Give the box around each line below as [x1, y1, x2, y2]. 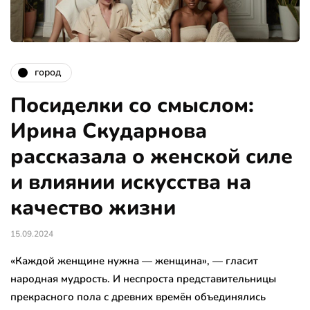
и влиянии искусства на [10, 167, 251, 197]
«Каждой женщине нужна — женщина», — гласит [10, 253, 258, 268]
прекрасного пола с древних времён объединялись [10, 289, 266, 304]
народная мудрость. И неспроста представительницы [10, 271, 276, 286]
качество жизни [10, 193, 176, 222]
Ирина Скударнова [10, 116, 207, 145]
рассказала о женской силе [10, 142, 293, 171]
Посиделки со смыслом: [10, 91, 254, 120]
